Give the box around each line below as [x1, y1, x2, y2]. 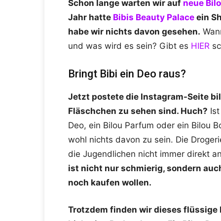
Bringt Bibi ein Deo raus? [68, 68, 186, 80]
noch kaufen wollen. [68, 178, 151, 188]
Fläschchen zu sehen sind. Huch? [68, 106, 208, 116]
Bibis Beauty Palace [113, 12, 194, 23]
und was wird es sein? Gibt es [68, 41, 191, 51]
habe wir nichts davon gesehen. [68, 27, 200, 37]
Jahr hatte [68, 12, 113, 23]
